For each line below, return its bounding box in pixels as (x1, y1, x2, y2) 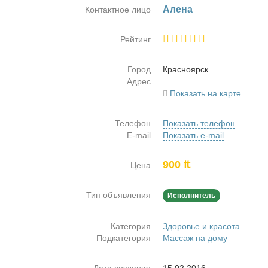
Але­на (163, 4, 193, 14)
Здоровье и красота (163, 221, 240, 231)
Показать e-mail (163, 130, 224, 140)
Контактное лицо (85, 5, 151, 14)
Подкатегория (96, 233, 151, 243)
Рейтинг (120, 35, 151, 44)
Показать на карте (170, 89, 241, 98)
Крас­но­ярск (163, 65, 208, 74)
